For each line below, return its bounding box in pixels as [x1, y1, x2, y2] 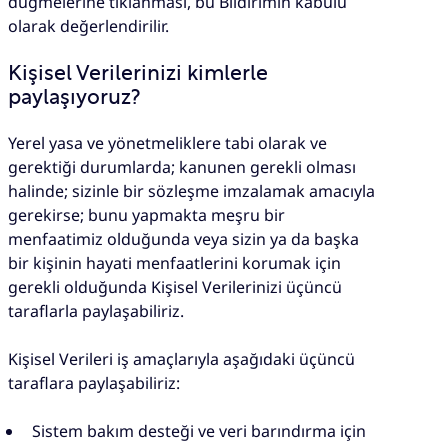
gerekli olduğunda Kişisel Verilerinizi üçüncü [8, 275, 342, 298]
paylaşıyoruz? [8, 88, 140, 108]
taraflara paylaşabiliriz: [8, 371, 180, 394]
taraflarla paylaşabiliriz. [8, 299, 184, 322]
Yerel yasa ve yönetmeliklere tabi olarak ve [8, 131, 327, 154]
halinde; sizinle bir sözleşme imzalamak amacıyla [8, 179, 375, 202]
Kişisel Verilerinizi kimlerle [8, 64, 268, 84]
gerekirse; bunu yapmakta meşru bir [8, 203, 285, 226]
